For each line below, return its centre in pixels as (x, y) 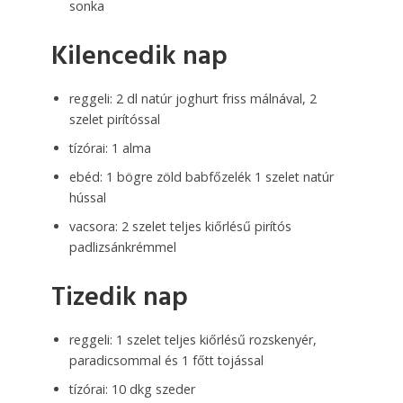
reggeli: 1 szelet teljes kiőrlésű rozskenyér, (193, 339)
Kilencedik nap (139, 57)
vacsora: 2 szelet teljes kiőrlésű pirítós (180, 226)
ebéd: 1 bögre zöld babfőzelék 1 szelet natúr (201, 176)
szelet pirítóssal (114, 119)
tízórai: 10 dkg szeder (132, 389)
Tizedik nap (119, 298)
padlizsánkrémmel (122, 246)
